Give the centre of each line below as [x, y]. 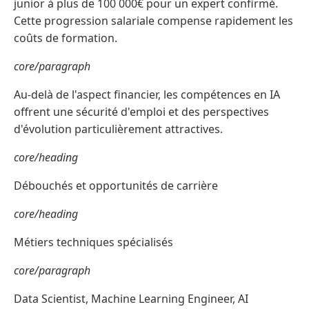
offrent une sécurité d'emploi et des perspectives [141, 112]
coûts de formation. [66, 38]
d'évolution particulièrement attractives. [118, 129]
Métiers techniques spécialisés [93, 242]
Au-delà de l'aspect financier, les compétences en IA [147, 95]
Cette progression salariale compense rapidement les [153, 21]
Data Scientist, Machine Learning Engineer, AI [131, 299]
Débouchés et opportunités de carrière [116, 186]
